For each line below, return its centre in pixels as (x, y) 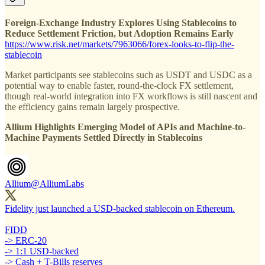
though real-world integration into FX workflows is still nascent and (131, 96)
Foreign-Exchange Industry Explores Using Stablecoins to (121, 23)
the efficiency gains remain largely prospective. (92, 107)
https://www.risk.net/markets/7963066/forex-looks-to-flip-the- (119, 44)
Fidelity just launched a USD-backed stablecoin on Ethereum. (120, 209)
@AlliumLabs (57, 184)
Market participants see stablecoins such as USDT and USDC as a (128, 75)
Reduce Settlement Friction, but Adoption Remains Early (119, 34)
